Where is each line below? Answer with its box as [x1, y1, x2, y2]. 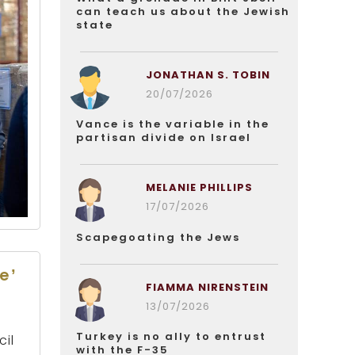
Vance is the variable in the [76, 116, 269, 132]
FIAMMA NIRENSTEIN [145, 280, 269, 295]
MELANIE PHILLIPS [145, 180, 253, 195]
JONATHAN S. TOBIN [145, 67, 270, 82]
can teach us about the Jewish [76, 4, 290, 19]
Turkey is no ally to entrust [76, 329, 266, 344]
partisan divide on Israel [76, 130, 251, 145]
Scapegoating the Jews [76, 230, 240, 245]
